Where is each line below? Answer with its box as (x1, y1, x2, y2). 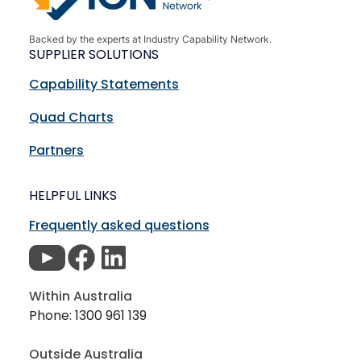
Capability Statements (29, 75, 179, 94)
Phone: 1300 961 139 (29, 306, 147, 326)
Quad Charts (29, 108, 114, 127)
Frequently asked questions (29, 216, 210, 235)
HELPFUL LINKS (29, 186, 117, 205)
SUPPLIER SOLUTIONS (29, 45, 159, 64)
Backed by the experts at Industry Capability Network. (29, 33, 272, 46)
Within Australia (29, 287, 132, 306)
